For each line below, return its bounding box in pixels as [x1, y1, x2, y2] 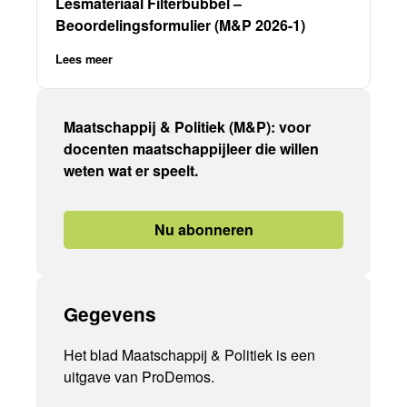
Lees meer [55, 51, 113, 68]
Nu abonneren [154, 219, 253, 241]
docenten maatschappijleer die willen [64, 138, 319, 160]
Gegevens [64, 301, 156, 328]
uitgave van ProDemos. [64, 365, 214, 387]
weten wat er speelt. [64, 160, 198, 182]
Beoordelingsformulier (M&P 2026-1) [55, 15, 305, 36]
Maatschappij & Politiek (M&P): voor [64, 116, 311, 138]
